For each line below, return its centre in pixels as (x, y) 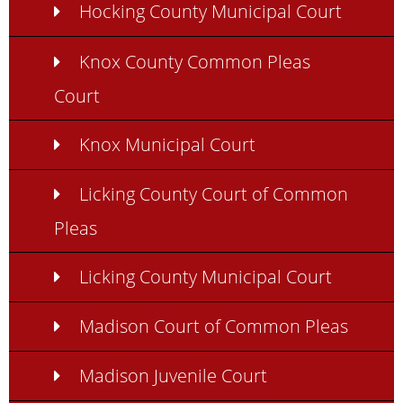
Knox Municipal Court (167, 143)
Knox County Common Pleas (194, 61)
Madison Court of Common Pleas (213, 326)
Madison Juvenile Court (173, 376)
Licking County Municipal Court (205, 276)
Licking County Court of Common (213, 193)
